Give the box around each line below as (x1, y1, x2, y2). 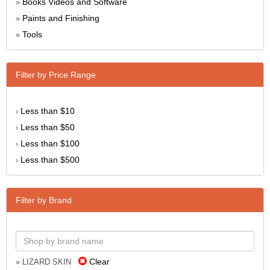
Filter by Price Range (16, 69, 96, 80)
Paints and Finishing (22, 13, 99, 23)
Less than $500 (20, 154, 80, 165)
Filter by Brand (16, 195, 72, 205)
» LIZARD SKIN (16, 257, 78, 266)
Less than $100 (20, 138, 80, 148)
